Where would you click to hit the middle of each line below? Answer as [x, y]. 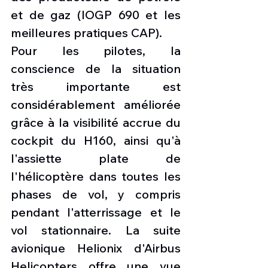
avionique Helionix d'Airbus [96, 248]
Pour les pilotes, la [96, 50]
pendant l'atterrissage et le [96, 212]
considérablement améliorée [96, 104]
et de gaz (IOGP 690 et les [96, 14]
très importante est [96, 86]
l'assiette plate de [96, 158]
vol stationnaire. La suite [96, 230]
